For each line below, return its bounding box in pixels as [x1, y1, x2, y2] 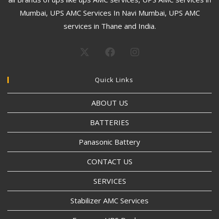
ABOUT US [91, 97, 128, 108]
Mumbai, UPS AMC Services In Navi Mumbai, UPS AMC [19, 7, 200, 18]
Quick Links [94, 75, 133, 84]
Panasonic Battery [79, 136, 140, 147]
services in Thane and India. [63, 21, 156, 31]
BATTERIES [90, 117, 129, 127]
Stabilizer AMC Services [70, 195, 149, 205]
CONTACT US [87, 156, 132, 166]
